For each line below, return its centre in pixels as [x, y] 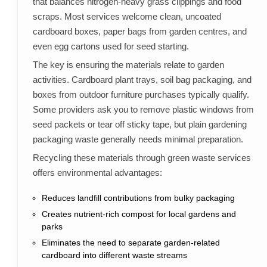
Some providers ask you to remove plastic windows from [143, 110]
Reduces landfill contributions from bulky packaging [138, 198]
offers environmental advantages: [97, 173]
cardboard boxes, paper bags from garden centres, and [139, 32]
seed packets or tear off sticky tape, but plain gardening [139, 125]
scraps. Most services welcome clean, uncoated [127, 17]
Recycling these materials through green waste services [142, 158]
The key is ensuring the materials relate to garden [128, 65]
